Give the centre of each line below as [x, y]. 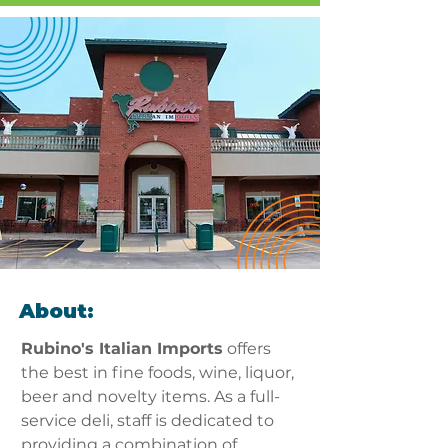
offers [249, 348]
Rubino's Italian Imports [122, 348]
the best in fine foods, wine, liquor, [159, 372]
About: [56, 311]
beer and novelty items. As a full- [150, 396]
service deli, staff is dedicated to [149, 420]
